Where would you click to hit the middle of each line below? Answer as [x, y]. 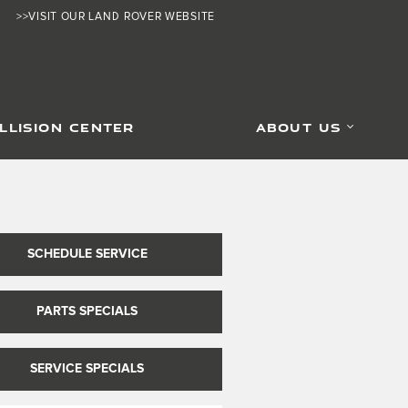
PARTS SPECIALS [87, 311]
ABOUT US [299, 127]
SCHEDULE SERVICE [87, 254]
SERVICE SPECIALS [87, 369]
